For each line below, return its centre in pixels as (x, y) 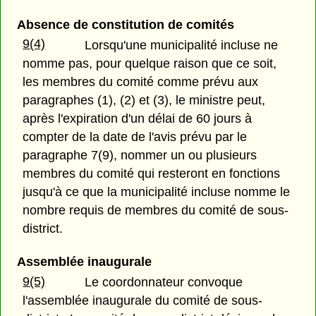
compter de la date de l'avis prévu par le (135, 136)
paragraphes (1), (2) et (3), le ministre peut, (144, 100)
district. (43, 228)
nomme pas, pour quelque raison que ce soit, (150, 63)
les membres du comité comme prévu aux (141, 81)
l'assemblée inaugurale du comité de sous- (143, 301)
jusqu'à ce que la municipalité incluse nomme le (157, 192)
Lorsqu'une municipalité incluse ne (182, 45)
